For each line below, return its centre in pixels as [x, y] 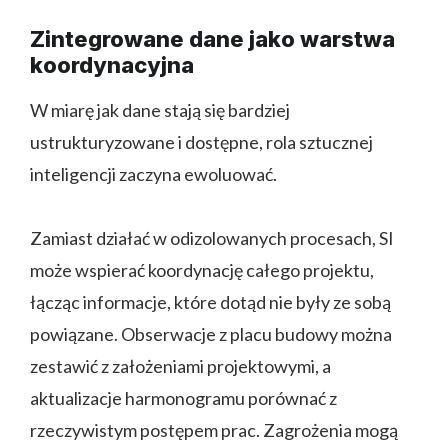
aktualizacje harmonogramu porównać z [183, 397]
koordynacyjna [112, 64]
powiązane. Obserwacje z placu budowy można [211, 333]
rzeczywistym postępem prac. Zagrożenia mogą [214, 429]
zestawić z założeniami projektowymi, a [180, 365]
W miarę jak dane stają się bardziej [160, 109]
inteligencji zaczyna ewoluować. [153, 173]
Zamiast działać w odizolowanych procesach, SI [212, 237]
